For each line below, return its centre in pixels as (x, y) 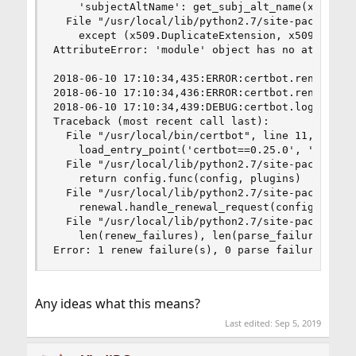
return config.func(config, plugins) (177, 178)
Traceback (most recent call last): (161, 121)
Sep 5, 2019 (298, 323)
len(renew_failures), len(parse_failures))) (199, 236)
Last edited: (250, 323)
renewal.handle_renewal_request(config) (186, 207)
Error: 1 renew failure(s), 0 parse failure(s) (196, 250)
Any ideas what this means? (117, 304)
